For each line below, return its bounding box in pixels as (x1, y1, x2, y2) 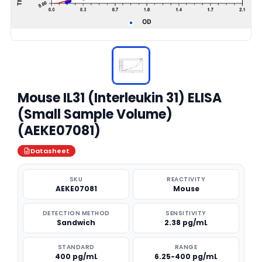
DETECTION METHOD (42, 209, 110, 218)
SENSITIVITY (166, 209, 206, 218)
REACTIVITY (167, 175, 205, 184)
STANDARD (57, 243, 95, 251)
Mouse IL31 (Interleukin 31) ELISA (18, 89, 222, 107)
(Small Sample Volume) (18, 105, 173, 123)
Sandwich (57, 218, 95, 227)
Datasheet (30, 146, 70, 156)
